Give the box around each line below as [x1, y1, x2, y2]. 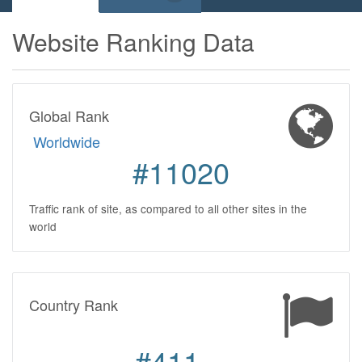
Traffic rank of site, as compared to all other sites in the [29, 200, 307, 217]
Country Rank [29, 293, 118, 315]
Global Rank [29, 104, 109, 126]
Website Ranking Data [12, 23, 255, 59]
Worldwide [33, 130, 100, 152]
